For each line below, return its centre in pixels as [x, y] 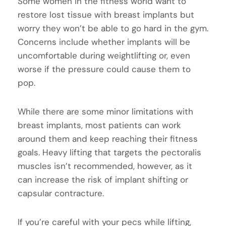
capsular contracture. [61, 193]
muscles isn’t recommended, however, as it [105, 166]
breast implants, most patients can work [99, 125]
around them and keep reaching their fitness [108, 139]
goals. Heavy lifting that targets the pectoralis [109, 153]
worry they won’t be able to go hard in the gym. [113, 29]
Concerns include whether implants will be [104, 42]
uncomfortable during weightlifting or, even [104, 56]
